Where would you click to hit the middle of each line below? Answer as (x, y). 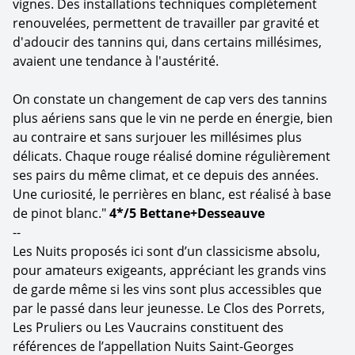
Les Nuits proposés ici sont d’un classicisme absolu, (166, 251)
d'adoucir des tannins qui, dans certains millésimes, (167, 42)
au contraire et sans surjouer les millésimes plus (157, 137)
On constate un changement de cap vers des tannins (170, 99)
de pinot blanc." (61, 213)
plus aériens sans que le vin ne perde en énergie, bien (173, 118)
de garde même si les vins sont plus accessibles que (167, 289)
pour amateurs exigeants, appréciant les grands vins (170, 270)
